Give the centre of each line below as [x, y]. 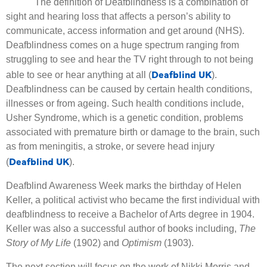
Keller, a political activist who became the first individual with [133, 200]
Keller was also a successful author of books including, [122, 228]
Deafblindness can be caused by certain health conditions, [129, 89]
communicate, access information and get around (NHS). [125, 30]
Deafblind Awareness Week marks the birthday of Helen [124, 185]
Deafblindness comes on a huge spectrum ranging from [122, 45]
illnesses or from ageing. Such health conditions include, [125, 103]
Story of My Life [40, 243]
